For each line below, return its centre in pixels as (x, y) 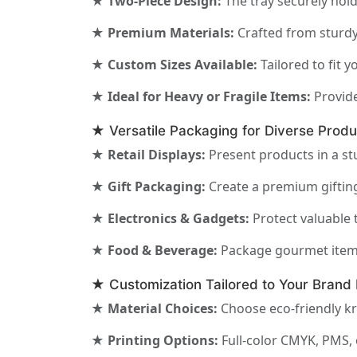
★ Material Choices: (154, 309)
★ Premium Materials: (163, 33)
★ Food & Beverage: (154, 251)
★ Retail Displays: (148, 155)
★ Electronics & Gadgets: (170, 219)
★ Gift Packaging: (148, 187)
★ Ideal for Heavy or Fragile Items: (201, 97)
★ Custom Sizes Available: (174, 65)
